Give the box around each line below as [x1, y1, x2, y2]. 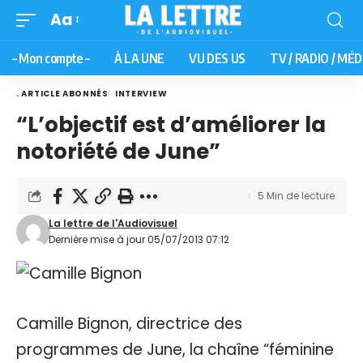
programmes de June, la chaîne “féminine [16, 338, 334, 361]
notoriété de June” [16, 136, 220, 166]
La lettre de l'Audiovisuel [49, 216, 178, 230]
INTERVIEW [114, 87, 168, 100]
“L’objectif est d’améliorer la [16, 109, 326, 139]
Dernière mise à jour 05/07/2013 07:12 [49, 232, 230, 246]
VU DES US [188, 49, 246, 66]
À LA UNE [113, 49, 164, 66]
